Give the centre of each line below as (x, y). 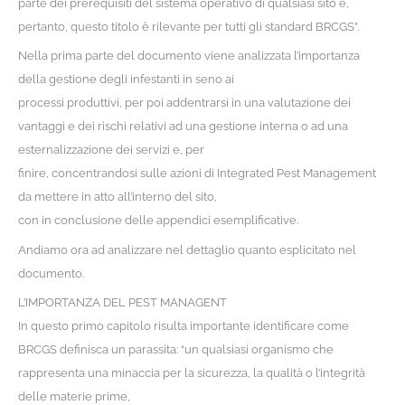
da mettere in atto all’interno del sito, (117, 197)
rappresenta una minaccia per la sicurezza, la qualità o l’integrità (191, 372)
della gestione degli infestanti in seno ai (126, 80)
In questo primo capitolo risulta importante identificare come (183, 325)
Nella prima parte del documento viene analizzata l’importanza (188, 56)
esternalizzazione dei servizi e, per (111, 150)
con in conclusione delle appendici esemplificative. (158, 221)
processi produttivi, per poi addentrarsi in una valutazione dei (184, 103)
